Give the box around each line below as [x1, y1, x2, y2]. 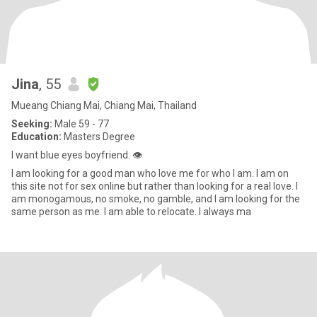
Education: [11, 131, 62, 142]
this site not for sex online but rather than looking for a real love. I [11, 180, 298, 192]
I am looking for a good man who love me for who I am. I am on [11, 168, 289, 179]
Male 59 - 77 [52, 118, 109, 129]
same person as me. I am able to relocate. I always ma [199, 206, 251, 217]
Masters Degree [62, 131, 135, 142]
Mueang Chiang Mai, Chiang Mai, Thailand [11, 100, 197, 111]
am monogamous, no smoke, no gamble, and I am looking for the [11, 193, 300, 204]
